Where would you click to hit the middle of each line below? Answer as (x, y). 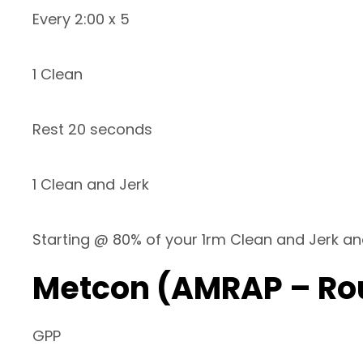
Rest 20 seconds (92, 130)
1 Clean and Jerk (91, 185)
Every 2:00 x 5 (81, 19)
